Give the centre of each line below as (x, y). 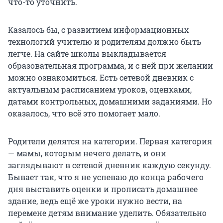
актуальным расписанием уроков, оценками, (100, 89)
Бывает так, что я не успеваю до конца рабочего (106, 177)
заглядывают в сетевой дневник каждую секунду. (110, 165)
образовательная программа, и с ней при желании (111, 65)
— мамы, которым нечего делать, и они (87, 153)
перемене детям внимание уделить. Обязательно (107, 213)
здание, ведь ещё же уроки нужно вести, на (95, 201)
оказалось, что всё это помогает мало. (84, 113)
